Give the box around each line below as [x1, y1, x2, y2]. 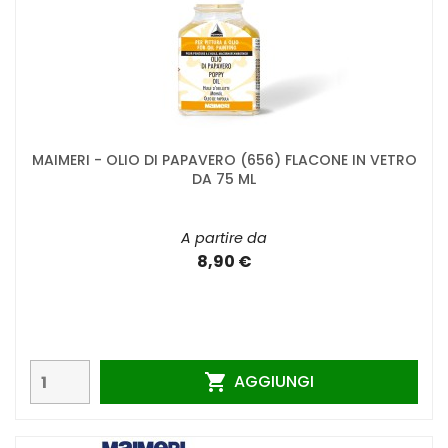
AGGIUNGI [233, 369, 314, 393]
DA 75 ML [192, 169, 256, 190]
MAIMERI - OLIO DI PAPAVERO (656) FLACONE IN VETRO [31, 150, 417, 171]
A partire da [181, 228, 267, 249]
